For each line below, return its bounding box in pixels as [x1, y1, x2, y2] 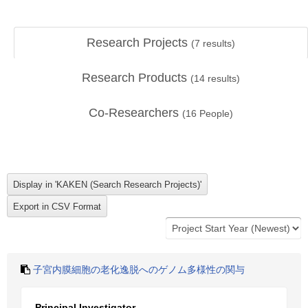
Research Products [82, 71, 190, 85]
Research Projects [87, 36, 191, 49]
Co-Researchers [89, 106, 182, 120]
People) [197, 108, 233, 119]
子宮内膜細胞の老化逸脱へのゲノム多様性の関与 [33, 264, 245, 275]
